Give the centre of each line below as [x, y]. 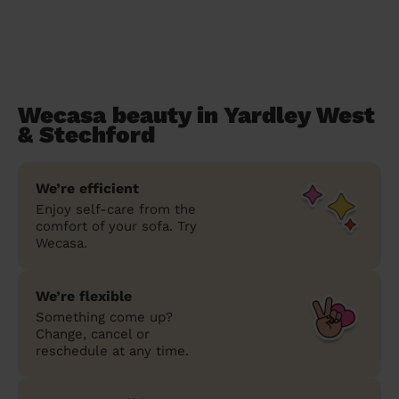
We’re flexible [84, 296]
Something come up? [104, 317]
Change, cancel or [93, 334]
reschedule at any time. [112, 350]
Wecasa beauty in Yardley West [196, 114]
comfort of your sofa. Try [116, 226]
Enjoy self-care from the [116, 209]
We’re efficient [87, 188]
